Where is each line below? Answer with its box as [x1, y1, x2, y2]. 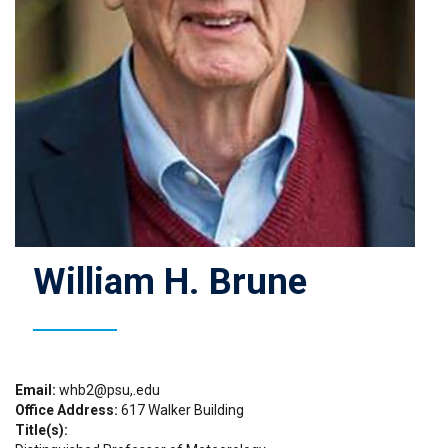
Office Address [15, 401, 114, 418]
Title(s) [15, 421, 64, 438]
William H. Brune [33, 260, 308, 304]
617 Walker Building [121, 401, 244, 418]
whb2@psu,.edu [59, 381, 160, 398]
